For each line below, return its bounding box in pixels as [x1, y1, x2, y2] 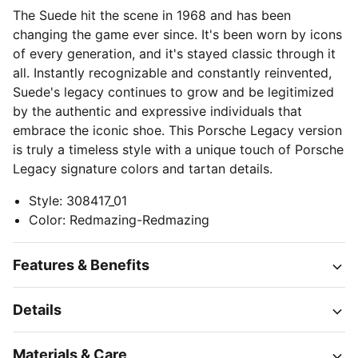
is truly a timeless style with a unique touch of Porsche [13, 141, 344, 157]
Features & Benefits [13, 257, 149, 273]
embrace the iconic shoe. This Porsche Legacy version [13, 122, 342, 138]
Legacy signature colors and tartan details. [13, 161, 272, 177]
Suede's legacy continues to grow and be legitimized [13, 84, 334, 100]
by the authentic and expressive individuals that [13, 103, 302, 119]
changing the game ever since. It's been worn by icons [13, 26, 342, 42]
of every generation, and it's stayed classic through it [13, 46, 336, 62]
